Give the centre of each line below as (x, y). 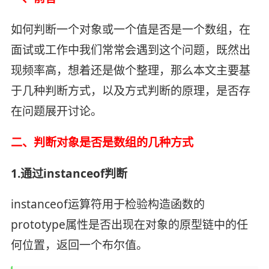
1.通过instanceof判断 (69, 173)
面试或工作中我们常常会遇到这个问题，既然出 (130, 50)
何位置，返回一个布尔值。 (79, 245)
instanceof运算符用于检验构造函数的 (107, 204)
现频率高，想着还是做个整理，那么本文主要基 (130, 70)
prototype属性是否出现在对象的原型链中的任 (129, 225)
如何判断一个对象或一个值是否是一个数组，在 (130, 29)
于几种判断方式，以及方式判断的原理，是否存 (130, 90)
